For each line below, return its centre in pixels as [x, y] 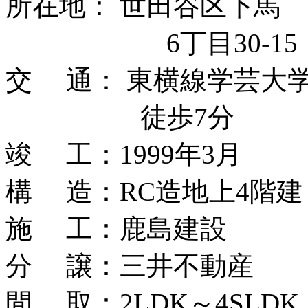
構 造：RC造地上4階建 [154, 191]
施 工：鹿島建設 [130, 228]
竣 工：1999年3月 [124, 154]
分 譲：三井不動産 [130, 265]
